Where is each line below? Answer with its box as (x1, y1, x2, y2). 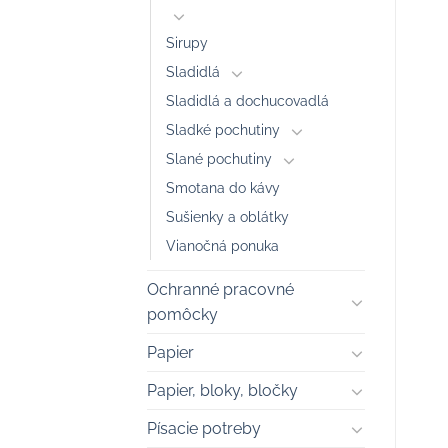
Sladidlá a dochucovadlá (166, 92, 329, 110)
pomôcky (147, 305, 218, 325)
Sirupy (166, 34, 208, 52)
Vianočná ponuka (166, 237, 279, 255)
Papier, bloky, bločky (147, 381, 298, 401)
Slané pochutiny (166, 150, 272, 168)
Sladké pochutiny (166, 121, 280, 139)
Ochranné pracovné (147, 280, 294, 300)
